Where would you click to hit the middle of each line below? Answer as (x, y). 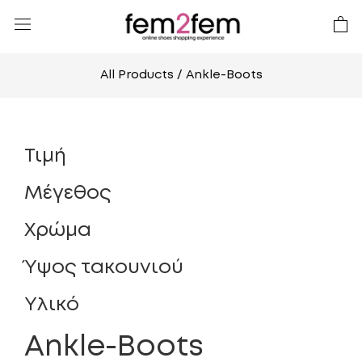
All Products (137, 76)
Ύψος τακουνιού (104, 268)
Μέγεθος (67, 194)
